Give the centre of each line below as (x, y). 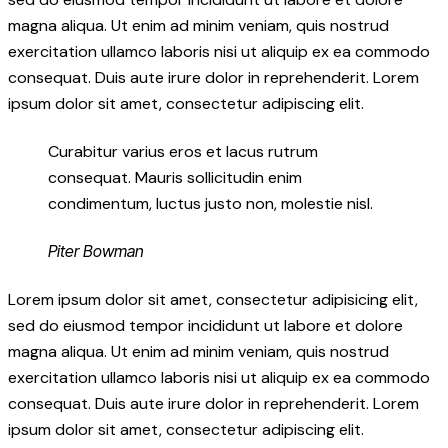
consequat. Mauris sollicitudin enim (175, 177)
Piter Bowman (96, 251)
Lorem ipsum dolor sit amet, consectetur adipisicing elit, (213, 299)
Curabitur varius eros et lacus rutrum (183, 151)
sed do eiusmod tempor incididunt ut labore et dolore (205, 325)
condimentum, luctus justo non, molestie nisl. (210, 203)
